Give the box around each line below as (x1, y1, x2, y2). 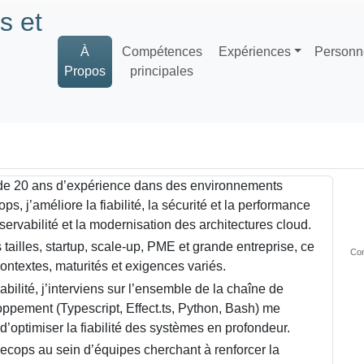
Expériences (218, 44, 291, 58)
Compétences (121, 44, 202, 58)
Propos (64, 63, 106, 78)
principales (130, 63, 194, 78)
